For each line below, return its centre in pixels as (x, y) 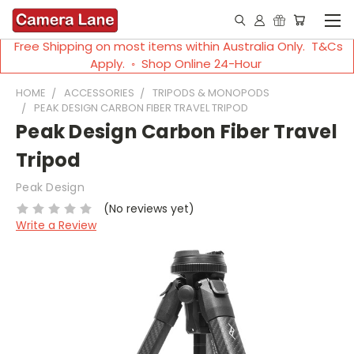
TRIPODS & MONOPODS (211, 93)
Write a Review (56, 225)
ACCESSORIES (99, 93)
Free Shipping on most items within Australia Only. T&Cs (177, 46)
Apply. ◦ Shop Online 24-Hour (177, 64)
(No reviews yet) (149, 208)
